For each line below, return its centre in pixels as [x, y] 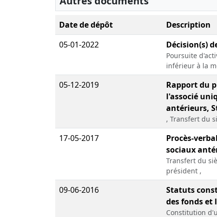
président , [184, 171]
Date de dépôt [86, 25]
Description [188, 25]
